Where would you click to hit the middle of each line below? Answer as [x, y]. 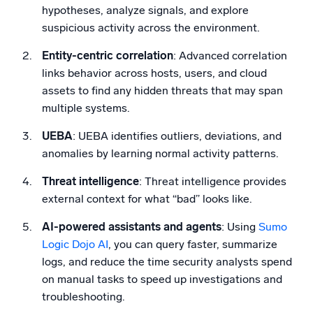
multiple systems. [87, 108]
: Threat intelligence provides [213, 182]
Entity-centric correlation [108, 56]
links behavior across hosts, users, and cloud [154, 73]
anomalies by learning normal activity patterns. [160, 154]
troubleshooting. [85, 297]
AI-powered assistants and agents [132, 227]
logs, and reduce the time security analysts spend [167, 262]
